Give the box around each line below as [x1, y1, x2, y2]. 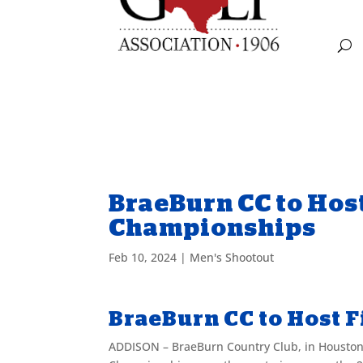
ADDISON [109, 338, 160, 354]
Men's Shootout [190, 249, 275, 265]
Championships [109, 215, 321, 240]
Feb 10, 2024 [109, 249, 177, 265]
